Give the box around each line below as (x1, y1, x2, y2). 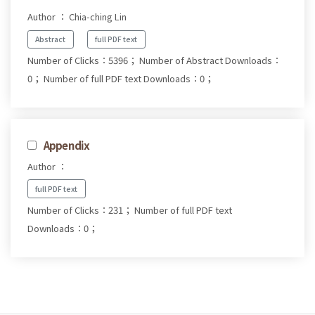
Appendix (43, 137, 90, 153)
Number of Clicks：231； (27, 202, 132, 217)
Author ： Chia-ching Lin (27, 10, 127, 24)
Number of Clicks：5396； (27, 53, 137, 67)
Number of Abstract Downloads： (139, 53, 281, 67)
